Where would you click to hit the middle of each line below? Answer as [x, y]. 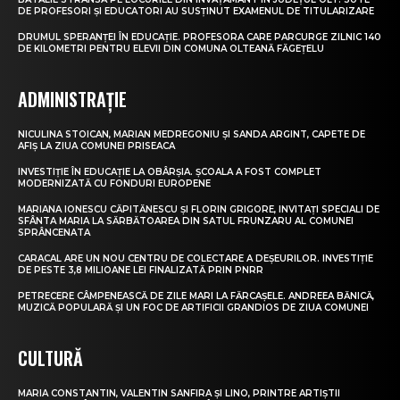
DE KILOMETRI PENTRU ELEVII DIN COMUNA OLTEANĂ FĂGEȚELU [171, 48]
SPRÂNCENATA [54, 232]
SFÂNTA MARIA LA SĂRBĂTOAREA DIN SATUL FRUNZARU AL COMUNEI [186, 221]
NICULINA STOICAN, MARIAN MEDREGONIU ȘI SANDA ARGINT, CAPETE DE [192, 134]
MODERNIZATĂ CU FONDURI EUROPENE [114, 183]
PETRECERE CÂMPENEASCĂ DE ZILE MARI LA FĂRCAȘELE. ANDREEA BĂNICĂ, [196, 296]
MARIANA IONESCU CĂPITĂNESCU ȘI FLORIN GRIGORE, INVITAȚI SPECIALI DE [199, 209]
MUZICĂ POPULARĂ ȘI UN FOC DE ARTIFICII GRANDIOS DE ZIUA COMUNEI [193, 307]
